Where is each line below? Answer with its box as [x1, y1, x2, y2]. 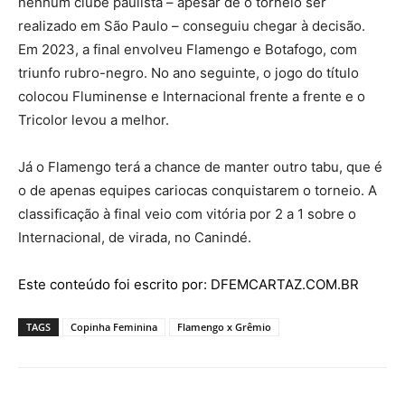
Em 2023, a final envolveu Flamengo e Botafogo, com [18, 40, 357, 58]
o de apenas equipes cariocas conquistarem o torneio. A [18, 181, 377, 199]
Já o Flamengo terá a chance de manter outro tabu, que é [18, 157, 382, 175]
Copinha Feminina [71, 319, 157, 334]
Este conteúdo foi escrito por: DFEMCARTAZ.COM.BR [18, 275, 359, 293]
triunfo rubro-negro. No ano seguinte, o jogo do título [18, 63, 359, 81]
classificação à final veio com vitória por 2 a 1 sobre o [18, 204, 356, 222]
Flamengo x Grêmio [177, 319, 271, 334]
